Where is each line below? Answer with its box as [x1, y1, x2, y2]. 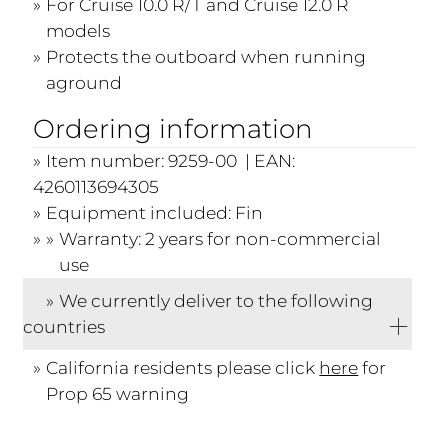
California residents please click [46, 356, 320, 378]
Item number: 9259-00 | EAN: [46, 149, 296, 171]
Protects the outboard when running [46, 45, 367, 67]
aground [46, 71, 123, 93]
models [46, 19, 111, 41]
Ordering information [33, 112, 314, 145]
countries [23, 315, 106, 337]
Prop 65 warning [46, 382, 190, 404]
